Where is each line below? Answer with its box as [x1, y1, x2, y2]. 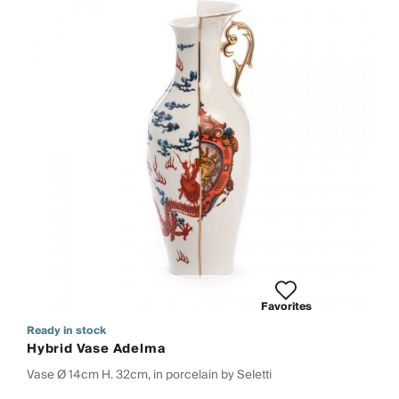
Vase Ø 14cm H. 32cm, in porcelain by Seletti [27, 363, 272, 385]
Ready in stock [27, 321, 106, 340]
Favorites [260, 297, 312, 316]
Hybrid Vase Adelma [27, 338, 166, 360]
